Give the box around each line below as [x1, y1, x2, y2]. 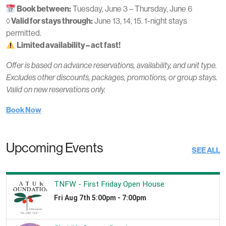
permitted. [6, 28, 41, 38]
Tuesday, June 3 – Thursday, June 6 [71, 4, 193, 14]
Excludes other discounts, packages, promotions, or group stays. [6, 73, 217, 82]
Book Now [6, 105, 41, 115]
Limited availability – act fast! [17, 40, 121, 50]
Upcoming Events [6, 140, 103, 155]
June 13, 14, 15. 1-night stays [93, 16, 187, 26]
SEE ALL [192, 145, 220, 155]
